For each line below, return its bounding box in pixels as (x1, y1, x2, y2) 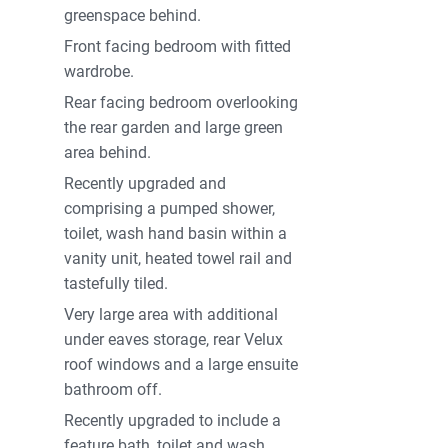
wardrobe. (64, 62, 135, 82)
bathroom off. (64, 380, 163, 400)
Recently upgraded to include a (64, 411, 282, 431)
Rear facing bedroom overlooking (64, 93, 299, 113)
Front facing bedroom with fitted (64, 37, 292, 57)
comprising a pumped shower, (64, 199, 276, 219)
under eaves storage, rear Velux (64, 330, 284, 350)
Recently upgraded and (64, 174, 227, 194)
